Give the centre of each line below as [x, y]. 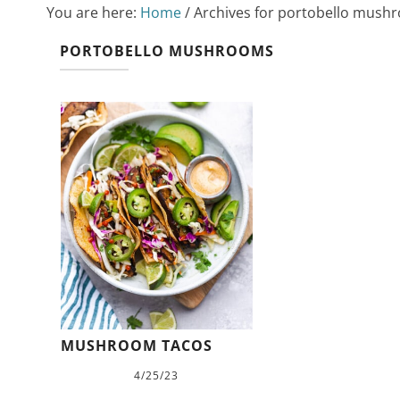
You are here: [93, 12]
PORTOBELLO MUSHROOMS [167, 50]
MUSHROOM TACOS [136, 346]
